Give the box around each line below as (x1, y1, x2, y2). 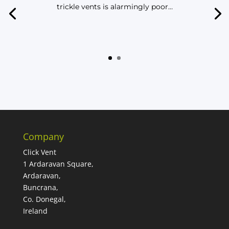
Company (22, 130, 64, 143)
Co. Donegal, (22, 194, 66, 204)
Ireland (22, 206, 48, 216)
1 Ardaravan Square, (22, 159, 94, 169)
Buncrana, (22, 182, 58, 193)
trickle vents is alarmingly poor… (56, 2, 173, 12)
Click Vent (22, 147, 56, 157)
